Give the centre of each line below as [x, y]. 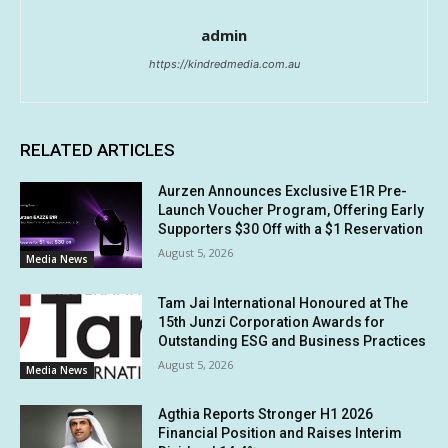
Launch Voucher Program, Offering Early [291, 209]
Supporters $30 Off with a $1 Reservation [291, 228]
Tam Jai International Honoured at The [283, 302]
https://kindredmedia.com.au [224, 63]
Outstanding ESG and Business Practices [292, 340]
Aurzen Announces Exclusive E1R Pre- [283, 190]
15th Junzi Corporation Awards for [272, 321]
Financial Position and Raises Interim [280, 433]
